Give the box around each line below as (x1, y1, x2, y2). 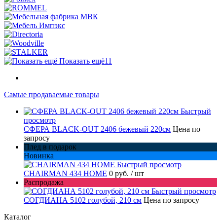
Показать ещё (59, 57, 105, 65)
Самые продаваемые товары (4, 90, 99, 99)
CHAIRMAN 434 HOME (24, 169, 107, 178)
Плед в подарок (24, 143, 76, 151)
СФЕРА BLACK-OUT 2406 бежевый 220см (24, 125, 171, 133)
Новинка (24, 151, 54, 160)
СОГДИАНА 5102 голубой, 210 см (24, 196, 142, 204)
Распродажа (24, 178, 64, 186)
